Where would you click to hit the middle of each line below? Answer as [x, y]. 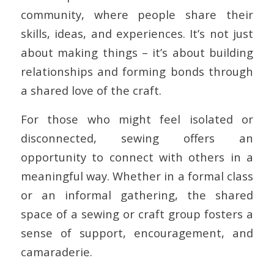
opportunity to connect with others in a [137, 157]
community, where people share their [137, 14]
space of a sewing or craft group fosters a [137, 213]
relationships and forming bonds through [137, 71]
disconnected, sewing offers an [137, 138]
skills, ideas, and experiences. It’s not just [137, 33]
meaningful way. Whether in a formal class [137, 176]
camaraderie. [56, 251]
